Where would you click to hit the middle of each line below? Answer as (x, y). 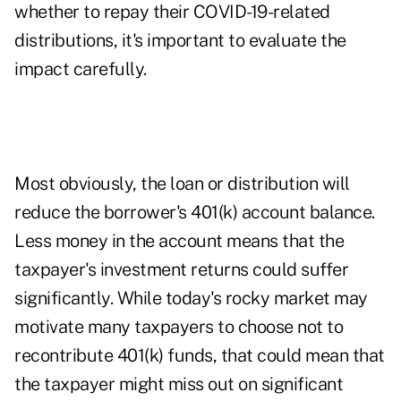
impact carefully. (81, 69)
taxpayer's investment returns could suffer (181, 270)
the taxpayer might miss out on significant (179, 384)
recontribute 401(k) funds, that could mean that (200, 356)
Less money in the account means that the (179, 241)
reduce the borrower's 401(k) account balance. (195, 213)
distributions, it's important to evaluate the (180, 41)
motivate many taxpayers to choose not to (179, 327)
